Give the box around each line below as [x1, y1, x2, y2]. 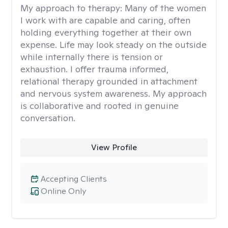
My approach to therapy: [20, 2, 125, 14]
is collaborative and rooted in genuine [20, 100, 179, 111]
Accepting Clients [41, 174, 107, 184]
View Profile [91, 142, 137, 153]
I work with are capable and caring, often [20, 14, 190, 26]
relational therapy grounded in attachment [20, 75, 197, 87]
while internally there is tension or [20, 51, 163, 63]
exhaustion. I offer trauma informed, [20, 63, 168, 75]
